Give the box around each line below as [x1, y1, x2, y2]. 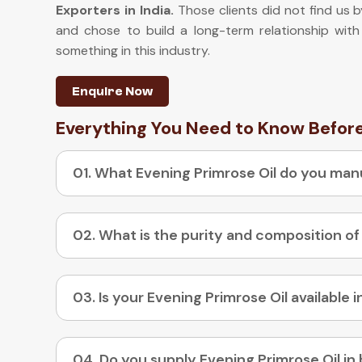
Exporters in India [56, 2, 170, 19]
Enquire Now [72, 84, 153, 99]
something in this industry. [56, 42, 210, 59]
